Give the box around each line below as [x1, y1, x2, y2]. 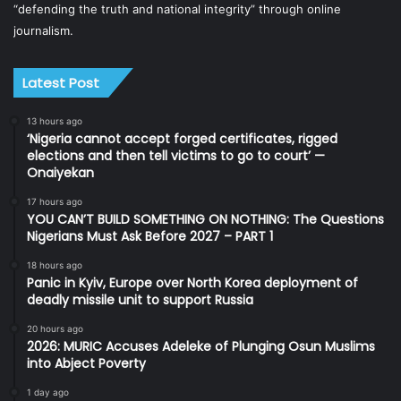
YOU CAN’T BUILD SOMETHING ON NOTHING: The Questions [27, 209, 384, 228]
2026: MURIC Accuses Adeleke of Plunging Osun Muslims [27, 337, 375, 355]
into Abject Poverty [27, 354, 146, 372]
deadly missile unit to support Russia [27, 290, 253, 309]
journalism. [13, 22, 73, 38]
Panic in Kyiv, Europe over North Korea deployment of [27, 273, 358, 292]
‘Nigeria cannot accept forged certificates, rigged [27, 129, 337, 148]
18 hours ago [27, 259, 82, 270]
